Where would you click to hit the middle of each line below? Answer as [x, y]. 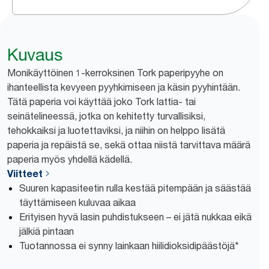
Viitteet [25, 174]
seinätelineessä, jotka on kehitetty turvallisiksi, [106, 116]
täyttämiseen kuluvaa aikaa [77, 202]
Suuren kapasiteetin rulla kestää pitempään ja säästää [135, 188]
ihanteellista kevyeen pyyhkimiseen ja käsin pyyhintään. [124, 87]
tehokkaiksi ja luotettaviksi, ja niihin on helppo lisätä [116, 130]
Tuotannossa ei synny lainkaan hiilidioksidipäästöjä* [129, 246]
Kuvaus [35, 55]
